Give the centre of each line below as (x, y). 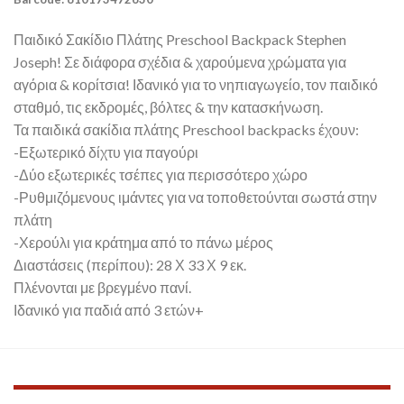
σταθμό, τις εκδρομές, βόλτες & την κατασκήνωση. (168, 106)
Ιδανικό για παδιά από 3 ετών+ (109, 309)
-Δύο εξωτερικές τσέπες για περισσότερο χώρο (161, 174)
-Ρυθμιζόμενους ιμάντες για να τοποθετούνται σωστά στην (195, 197)
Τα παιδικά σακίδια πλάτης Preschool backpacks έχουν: (186, 129)
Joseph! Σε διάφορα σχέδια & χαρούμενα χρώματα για (180, 61)
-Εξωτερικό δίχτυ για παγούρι (106, 151)
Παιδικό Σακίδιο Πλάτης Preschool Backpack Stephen (180, 39)
